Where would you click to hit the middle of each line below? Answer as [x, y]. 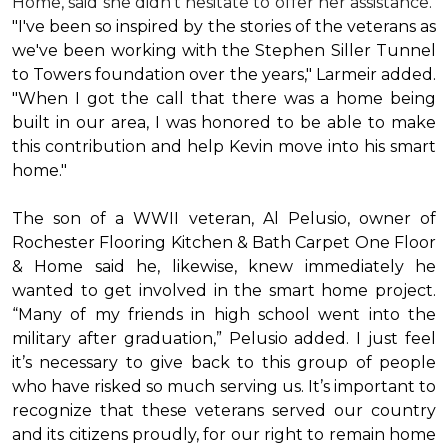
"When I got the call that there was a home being [224, 98]
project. [405, 290]
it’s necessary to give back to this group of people [224, 362]
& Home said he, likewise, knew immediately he [224, 266]
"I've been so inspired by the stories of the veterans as [224, 26]
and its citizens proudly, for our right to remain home [224, 434]
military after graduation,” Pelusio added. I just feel [224, 338]
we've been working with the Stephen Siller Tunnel [224, 50]
